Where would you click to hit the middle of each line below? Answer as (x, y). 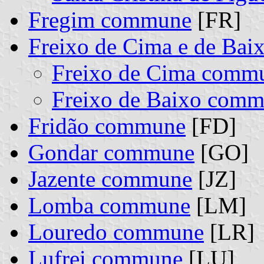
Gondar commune (111, 152)
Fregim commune (110, 19)
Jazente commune (110, 179)
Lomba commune (109, 205)
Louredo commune (116, 232)
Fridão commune (107, 126)
